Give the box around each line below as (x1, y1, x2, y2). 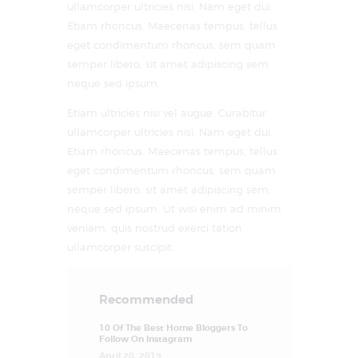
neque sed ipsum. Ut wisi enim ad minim (67, 202, 281, 215)
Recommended (99, 292, 194, 308)
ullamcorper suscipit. (67, 241, 174, 253)
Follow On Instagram (99, 333, 193, 345)
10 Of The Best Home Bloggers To (99, 322, 249, 334)
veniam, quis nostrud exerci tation (67, 221, 242, 234)
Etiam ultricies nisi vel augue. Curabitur (67, 106, 266, 119)
